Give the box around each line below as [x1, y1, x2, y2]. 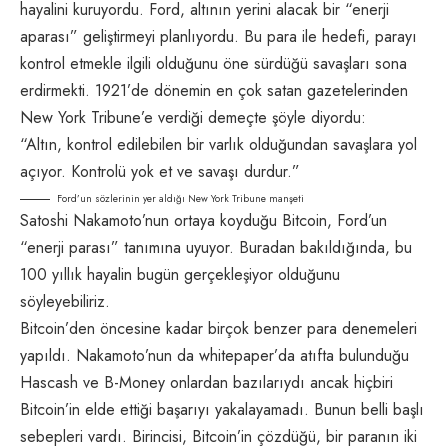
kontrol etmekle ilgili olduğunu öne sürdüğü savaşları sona [20, 52, 407, 76]
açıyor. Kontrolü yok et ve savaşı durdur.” [20, 160, 300, 184]
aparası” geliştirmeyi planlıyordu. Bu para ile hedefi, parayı [20, 25, 417, 49]
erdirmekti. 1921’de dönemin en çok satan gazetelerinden [20, 79, 408, 103]
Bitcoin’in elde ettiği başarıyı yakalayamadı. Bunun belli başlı [20, 398, 424, 422]
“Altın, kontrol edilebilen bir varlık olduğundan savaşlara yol [20, 133, 417, 157]
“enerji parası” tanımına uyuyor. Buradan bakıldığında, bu [20, 236, 412, 260]
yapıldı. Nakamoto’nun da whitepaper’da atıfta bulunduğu [20, 344, 409, 368]
